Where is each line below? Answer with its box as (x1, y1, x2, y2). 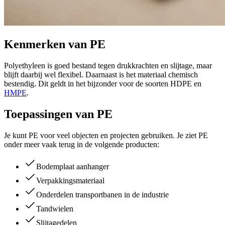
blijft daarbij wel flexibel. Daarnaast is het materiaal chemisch (4, 70, 198, 79)
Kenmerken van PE (4, 38, 105, 51)
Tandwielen (36, 204, 73, 213)
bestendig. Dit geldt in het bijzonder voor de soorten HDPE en (4, 79, 201, 88)
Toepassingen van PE (4, 107, 113, 121)
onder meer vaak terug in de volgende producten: (4, 140, 159, 149)
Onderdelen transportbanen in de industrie (36, 190, 169, 199)
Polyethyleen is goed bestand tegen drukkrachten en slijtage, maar (4, 61, 212, 70)
